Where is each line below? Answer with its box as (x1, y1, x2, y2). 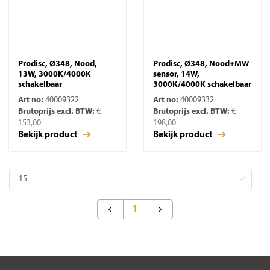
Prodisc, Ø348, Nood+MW (153, 60, 249, 69)
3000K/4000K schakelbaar (153, 80, 251, 89)
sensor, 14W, (153, 70, 199, 79)
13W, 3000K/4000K (18, 70, 91, 79)
